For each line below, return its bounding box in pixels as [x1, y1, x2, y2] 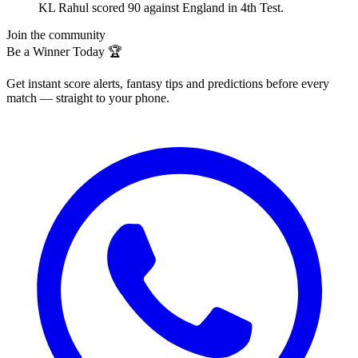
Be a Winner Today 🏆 [6, 44, 122, 58]
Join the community [6, 27, 105, 42]
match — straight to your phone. [6, 90, 169, 105]
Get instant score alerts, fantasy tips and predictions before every [6, 76, 329, 90]
